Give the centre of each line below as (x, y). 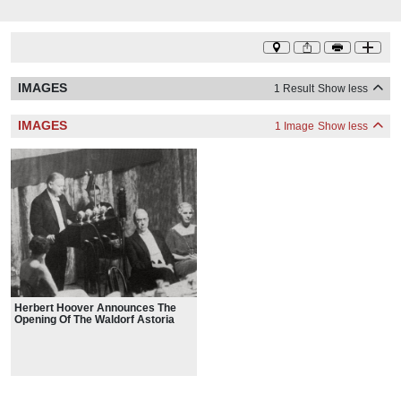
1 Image (294, 126)
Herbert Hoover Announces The (95, 308)
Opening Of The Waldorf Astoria (94, 320)
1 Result (294, 88)
